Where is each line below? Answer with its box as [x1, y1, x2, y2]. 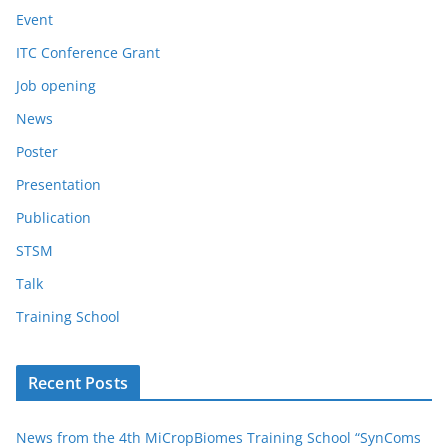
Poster [16, 141, 58, 161]
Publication [16, 207, 91, 227]
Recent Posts [28, 371, 128, 394]
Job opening [16, 75, 96, 95]
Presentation [16, 174, 101, 194]
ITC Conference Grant [16, 42, 160, 62]
